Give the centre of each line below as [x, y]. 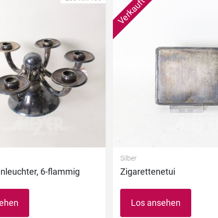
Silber [128, 158]
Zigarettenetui [147, 171]
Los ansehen [155, 202]
